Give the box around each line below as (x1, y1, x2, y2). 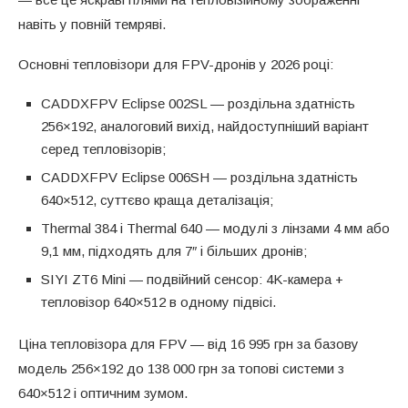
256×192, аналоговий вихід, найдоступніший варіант (41, 117, 369, 134)
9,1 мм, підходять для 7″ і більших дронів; (41, 242, 307, 259)
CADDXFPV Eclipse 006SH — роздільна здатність (41, 168, 358, 185)
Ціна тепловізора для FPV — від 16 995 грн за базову (18, 335, 359, 352)
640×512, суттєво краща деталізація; (41, 191, 273, 208)
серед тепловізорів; (41, 140, 166, 157)
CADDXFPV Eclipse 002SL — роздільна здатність (41, 95, 355, 111)
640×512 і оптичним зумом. (18, 384, 188, 401)
